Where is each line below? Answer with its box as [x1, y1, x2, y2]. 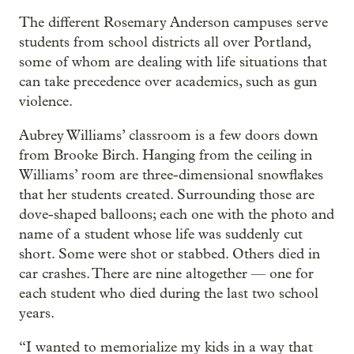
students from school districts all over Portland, [19, 34, 311, 51]
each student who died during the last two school [19, 285, 318, 303]
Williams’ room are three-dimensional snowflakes [19, 167, 323, 184]
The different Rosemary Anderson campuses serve [19, 14, 328, 32]
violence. [19, 93, 73, 111]
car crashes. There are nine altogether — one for [19, 265, 314, 283]
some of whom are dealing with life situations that [19, 54, 327, 71]
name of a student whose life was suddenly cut [19, 226, 303, 243]
